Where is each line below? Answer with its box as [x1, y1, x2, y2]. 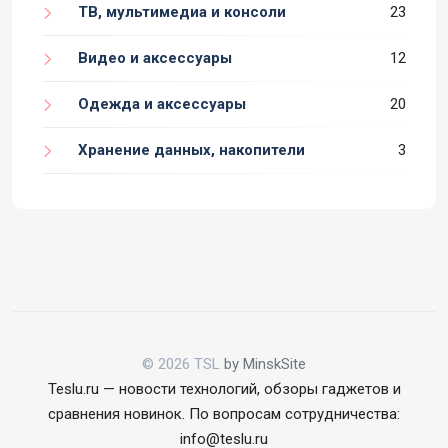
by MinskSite [224, 354, 306, 373]
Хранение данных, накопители [78, 140, 305, 159]
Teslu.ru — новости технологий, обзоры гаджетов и [47, 379, 401, 398]
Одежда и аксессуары [78, 94, 246, 113]
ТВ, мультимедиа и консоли [78, 2, 286, 21]
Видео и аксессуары [78, 48, 232, 67]
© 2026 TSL [142, 354, 224, 373]
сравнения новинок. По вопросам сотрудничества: [48, 404, 400, 423]
